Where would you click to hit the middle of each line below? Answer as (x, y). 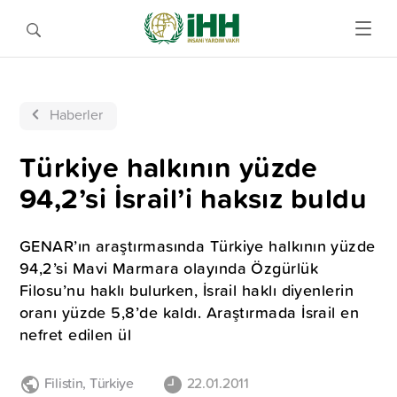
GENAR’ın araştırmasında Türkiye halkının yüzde (198, 246)
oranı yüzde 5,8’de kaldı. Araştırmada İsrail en (190, 312)
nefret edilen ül (76, 335)
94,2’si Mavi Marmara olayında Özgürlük (169, 268)
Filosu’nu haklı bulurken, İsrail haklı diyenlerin (187, 290)
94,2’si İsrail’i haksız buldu (194, 198)
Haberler (76, 114)
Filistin (63, 383)
